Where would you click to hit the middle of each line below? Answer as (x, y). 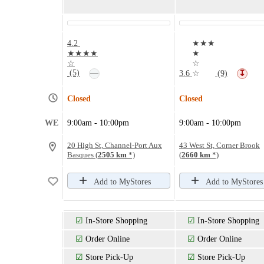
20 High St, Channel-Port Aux (115, 145)
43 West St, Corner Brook (220, 145)
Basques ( (82, 154)
